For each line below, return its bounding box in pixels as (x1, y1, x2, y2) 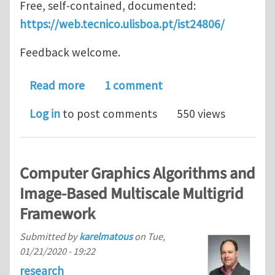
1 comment (104, 77, 163, 93)
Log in (29, 106, 60, 121)
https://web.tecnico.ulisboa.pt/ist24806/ (20, 16, 225, 31)
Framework (20, 203, 95, 225)
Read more (29, 77, 85, 93)
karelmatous (79, 230, 133, 243)
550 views (177, 106, 225, 121)
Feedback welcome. (20, 44, 120, 60)
